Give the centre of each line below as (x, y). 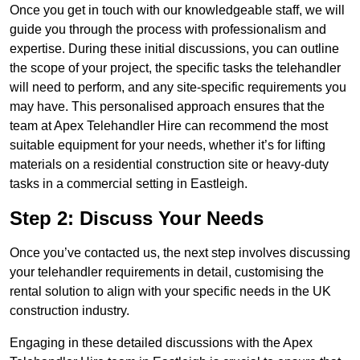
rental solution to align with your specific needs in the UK (170, 292)
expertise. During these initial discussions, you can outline (174, 49)
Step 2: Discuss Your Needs (137, 219)
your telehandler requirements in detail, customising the (167, 272)
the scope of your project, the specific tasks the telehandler (175, 68)
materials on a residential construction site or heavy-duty (169, 165)
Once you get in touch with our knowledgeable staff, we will (177, 10)
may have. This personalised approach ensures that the (167, 107)
